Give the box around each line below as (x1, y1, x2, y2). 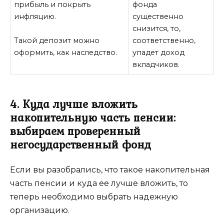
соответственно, (132, 36, 196, 45)
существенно (132, 12, 184, 21)
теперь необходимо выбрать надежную (10, 192, 178, 202)
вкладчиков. (132, 60, 180, 69)
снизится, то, (132, 24, 181, 33)
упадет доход (132, 48, 185, 57)
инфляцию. (14, 12, 56, 21)
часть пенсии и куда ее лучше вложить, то (10, 178, 188, 188)
